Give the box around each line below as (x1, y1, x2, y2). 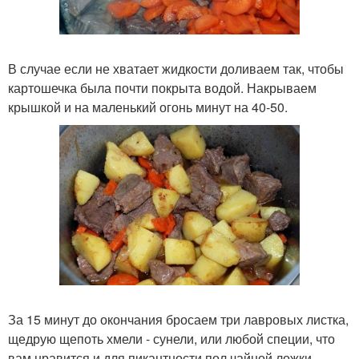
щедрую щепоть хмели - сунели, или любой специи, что (8, 329, 335, 348)
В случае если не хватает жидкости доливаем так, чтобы (8, 58, 344, 78)
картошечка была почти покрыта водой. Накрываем (8, 78, 317, 97)
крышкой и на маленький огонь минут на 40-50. (8, 97, 288, 116)
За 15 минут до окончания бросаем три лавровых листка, (8, 309, 349, 329)
